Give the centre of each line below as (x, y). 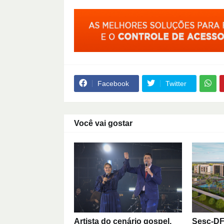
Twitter (176, 83)
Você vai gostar (103, 123)
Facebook (113, 83)
